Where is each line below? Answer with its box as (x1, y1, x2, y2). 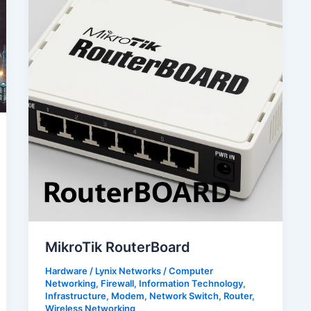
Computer (169, 264, 214, 276)
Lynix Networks (95, 264, 164, 276)
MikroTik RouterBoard (45, 238, 191, 255)
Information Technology (139, 277, 244, 289)
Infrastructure (45, 289, 107, 301)
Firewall (101, 277, 135, 289)
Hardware (45, 264, 88, 276)
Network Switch (149, 289, 219, 301)
